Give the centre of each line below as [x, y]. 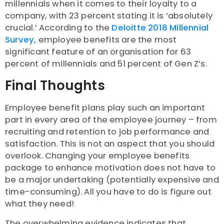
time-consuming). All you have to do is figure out [108, 192]
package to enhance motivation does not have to [110, 168]
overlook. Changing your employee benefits [97, 156]
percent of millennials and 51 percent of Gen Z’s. [106, 64]
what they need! [39, 204]
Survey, [21, 40]
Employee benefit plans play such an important [105, 108]
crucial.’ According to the [58, 28]
